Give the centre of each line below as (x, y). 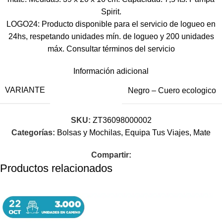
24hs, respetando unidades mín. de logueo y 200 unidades (111, 36)
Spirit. (111, 12)
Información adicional (111, 71)
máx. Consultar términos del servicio (111, 49)
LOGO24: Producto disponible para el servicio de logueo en (111, 24)
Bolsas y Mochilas (89, 133)
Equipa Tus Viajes (157, 133)
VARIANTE (25, 90)
